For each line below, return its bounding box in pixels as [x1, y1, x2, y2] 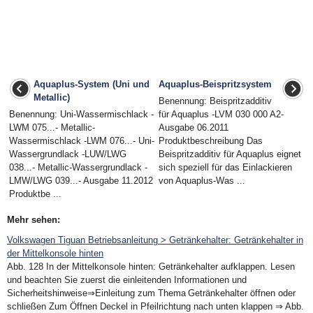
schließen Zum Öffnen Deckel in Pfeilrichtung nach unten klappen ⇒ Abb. [7, 301, 304, 312]
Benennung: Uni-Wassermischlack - [9, 109, 154, 119]
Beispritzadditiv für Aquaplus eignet [159, 149, 301, 159]
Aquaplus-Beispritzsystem [159, 79, 272, 89]
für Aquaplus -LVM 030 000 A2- [159, 109, 284, 119]
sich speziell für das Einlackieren [159, 162, 292, 173]
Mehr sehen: [7, 214, 60, 225]
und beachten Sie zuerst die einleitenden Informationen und [7, 275, 247, 285]
